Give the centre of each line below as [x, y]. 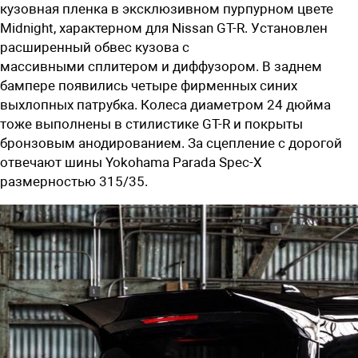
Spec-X [239, 162]
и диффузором [209, 66]
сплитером [123, 66]
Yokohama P [143, 162]
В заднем [292, 66]
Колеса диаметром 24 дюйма [234, 104]
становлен [294, 28]
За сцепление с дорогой [265, 143]
